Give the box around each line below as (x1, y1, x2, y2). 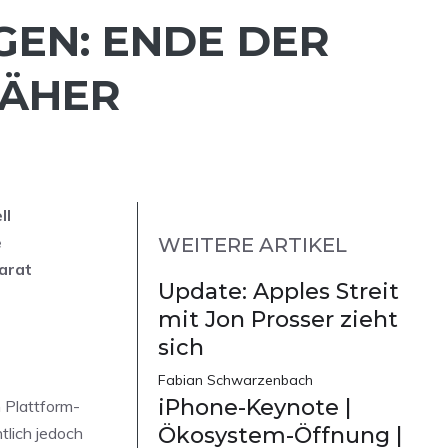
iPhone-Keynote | (158, 393, 351, 421)
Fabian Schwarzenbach (158, 370, 313, 389)
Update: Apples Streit (158, 277, 399, 305)
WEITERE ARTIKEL (158, 232, 347, 257)
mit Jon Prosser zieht (158, 305, 398, 333)
